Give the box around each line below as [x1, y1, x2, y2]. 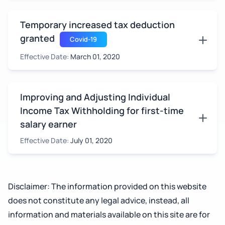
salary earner [20, 118, 77, 130]
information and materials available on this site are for [8, 209, 210, 220]
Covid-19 [70, 35, 97, 44]
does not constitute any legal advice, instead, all [8, 195, 189, 206]
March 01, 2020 [70, 52, 120, 61]
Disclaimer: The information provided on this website [8, 181, 206, 192]
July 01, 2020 [70, 136, 113, 145]
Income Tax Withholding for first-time [20, 104, 184, 117]
